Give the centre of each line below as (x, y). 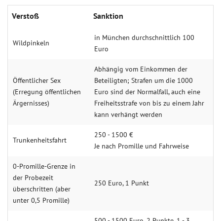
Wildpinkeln (31, 43)
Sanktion (108, 16)
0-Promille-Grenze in (44, 166)
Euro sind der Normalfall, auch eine (147, 92)
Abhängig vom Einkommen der (141, 69)
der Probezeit (33, 178)
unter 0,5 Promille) (41, 200)
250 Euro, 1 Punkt (122, 183)
